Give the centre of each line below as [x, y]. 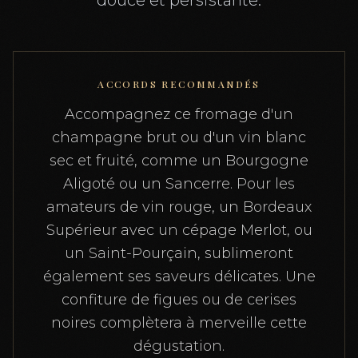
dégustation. [179, 346]
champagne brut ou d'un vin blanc [179, 137]
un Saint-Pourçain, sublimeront [179, 253]
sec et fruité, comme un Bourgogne [179, 160]
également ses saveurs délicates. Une [179, 276]
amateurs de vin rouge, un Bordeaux [179, 207]
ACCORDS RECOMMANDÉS [179, 84]
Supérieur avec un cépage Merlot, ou [179, 230]
